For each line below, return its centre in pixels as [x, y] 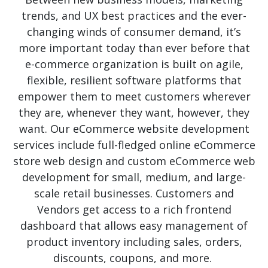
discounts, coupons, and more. [134, 258]
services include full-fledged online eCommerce [134, 144]
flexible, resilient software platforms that [134, 80]
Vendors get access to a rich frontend [134, 209]
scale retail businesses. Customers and [134, 193]
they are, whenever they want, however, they [134, 112]
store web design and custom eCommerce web [134, 161]
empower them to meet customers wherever [134, 96]
